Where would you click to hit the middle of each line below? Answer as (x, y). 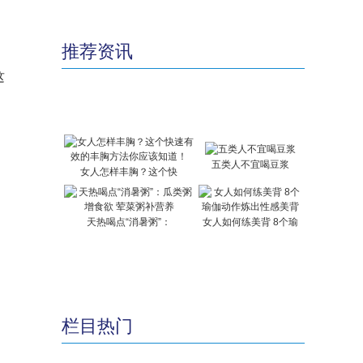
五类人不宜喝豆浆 (250, 164)
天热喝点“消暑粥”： (129, 222)
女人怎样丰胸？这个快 (129, 172)
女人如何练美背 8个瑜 (250, 222)
